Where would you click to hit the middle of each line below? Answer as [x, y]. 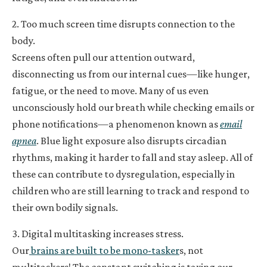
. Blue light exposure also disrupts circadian [131, 140]
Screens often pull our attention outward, [103, 57]
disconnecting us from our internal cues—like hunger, [131, 74]
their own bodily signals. [66, 207]
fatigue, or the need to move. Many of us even [110, 90]
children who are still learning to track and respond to [131, 190]
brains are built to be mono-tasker [104, 250]
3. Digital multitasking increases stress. [98, 233]
